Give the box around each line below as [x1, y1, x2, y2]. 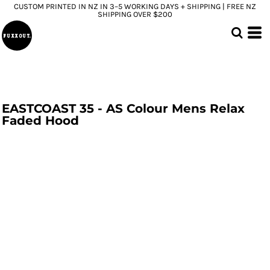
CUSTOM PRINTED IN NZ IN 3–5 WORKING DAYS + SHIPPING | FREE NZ [14, 2, 256, 11]
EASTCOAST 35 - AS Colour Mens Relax [2, 101, 245, 116]
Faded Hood [2, 113, 79, 128]
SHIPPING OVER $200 [98, 10, 172, 19]
